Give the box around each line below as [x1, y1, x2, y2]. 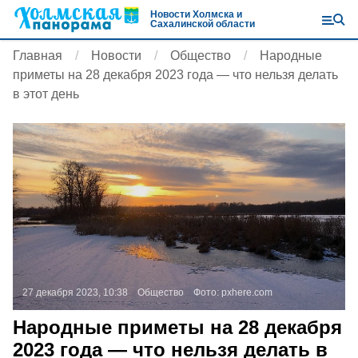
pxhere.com [221, 287, 272, 298]
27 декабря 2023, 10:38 [22, 287, 128, 298]
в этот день [13, 87, 79, 101]
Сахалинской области [150, 18, 255, 30]
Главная [13, 49, 62, 62]
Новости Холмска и [150, 9, 242, 20]
